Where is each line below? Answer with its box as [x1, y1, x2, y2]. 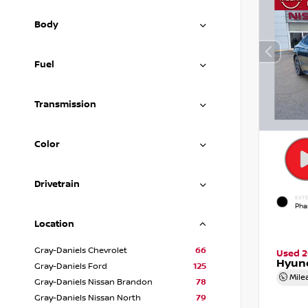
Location [34, 219, 74, 230]
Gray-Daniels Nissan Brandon [34, 277, 153, 287]
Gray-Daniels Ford [34, 261, 107, 272]
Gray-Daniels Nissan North [34, 293, 141, 303]
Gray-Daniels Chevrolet [34, 245, 127, 256]
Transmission [34, 99, 96, 110]
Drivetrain [34, 179, 80, 190]
